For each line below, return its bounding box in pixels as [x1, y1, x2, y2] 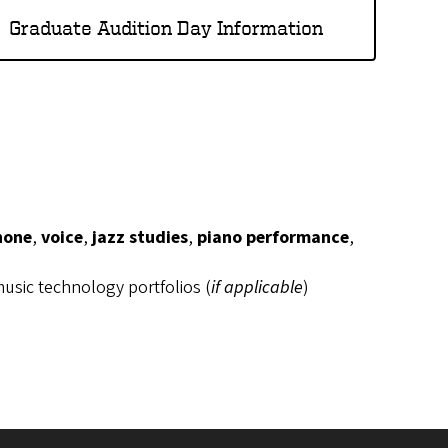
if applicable [211, 275, 303, 301]
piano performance [197, 225, 349, 251]
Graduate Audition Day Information [9, 16, 323, 40]
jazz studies [92, 225, 188, 251]
